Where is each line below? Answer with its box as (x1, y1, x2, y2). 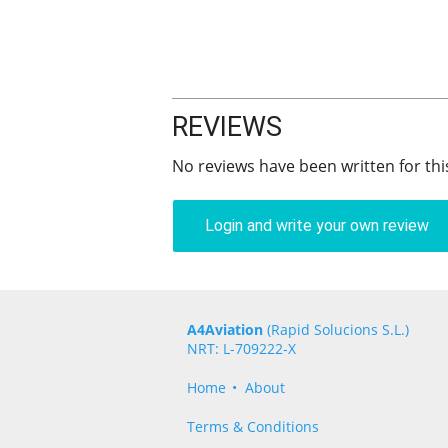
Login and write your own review (205, 216, 429, 236)
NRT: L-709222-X (187, 339, 296, 359)
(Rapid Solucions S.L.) (263, 320, 409, 340)
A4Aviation (187, 320, 263, 340)
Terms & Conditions (187, 417, 319, 437)
